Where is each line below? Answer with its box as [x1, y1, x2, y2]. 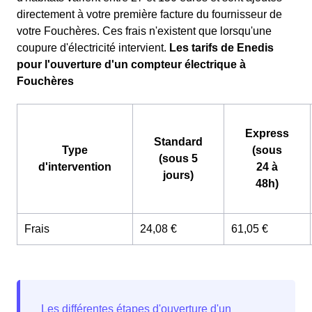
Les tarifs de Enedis [169, 41, 274, 54]
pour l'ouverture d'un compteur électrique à [17, 58, 246, 70]
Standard [154, 135, 203, 148]
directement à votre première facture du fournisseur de [17, 8, 282, 20]
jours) [163, 169, 194, 181]
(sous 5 [159, 152, 198, 164]
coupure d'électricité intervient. [17, 41, 169, 54]
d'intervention [38, 160, 111, 173]
